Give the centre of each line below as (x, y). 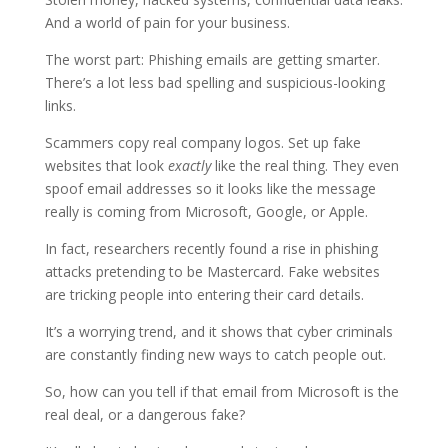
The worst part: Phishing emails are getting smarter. (212, 59)
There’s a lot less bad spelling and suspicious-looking (214, 82)
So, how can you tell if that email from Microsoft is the (221, 391)
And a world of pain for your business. (167, 22)
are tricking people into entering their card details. (204, 294)
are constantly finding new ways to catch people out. (215, 354)
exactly (189, 165)
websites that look (106, 165)
